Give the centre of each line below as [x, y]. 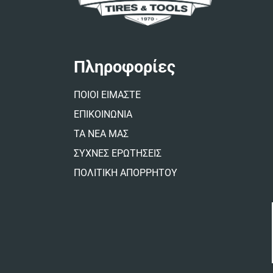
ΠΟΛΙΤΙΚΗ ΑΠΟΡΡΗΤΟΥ [125, 172]
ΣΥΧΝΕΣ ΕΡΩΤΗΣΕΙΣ [117, 153]
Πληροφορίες [124, 67]
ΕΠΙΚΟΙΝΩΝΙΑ [103, 114]
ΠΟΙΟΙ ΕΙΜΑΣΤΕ [107, 94]
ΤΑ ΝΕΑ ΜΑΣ [101, 133]
